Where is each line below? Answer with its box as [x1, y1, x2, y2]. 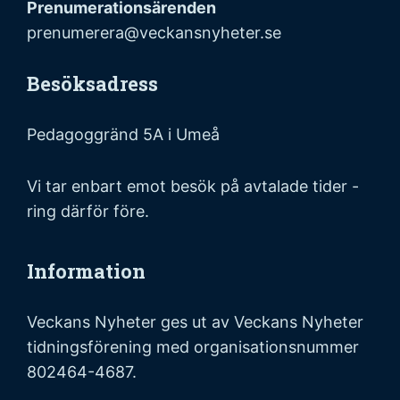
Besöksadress [27, 70, 158, 96]
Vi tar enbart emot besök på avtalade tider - [27, 176, 359, 196]
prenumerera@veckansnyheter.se [27, 22, 281, 42]
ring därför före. [27, 201, 149, 221]
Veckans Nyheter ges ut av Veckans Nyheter [27, 312, 363, 331]
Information [27, 257, 146, 284]
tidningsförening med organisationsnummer [27, 337, 359, 356]
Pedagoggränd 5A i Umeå [27, 124, 220, 144]
